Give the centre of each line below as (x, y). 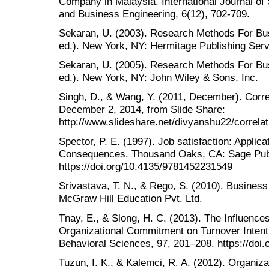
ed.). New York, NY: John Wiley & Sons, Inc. (159, 77)
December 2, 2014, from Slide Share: (142, 110)
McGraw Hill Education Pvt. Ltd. (131, 198)
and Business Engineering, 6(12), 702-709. (154, 14)
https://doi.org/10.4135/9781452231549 (146, 167)
